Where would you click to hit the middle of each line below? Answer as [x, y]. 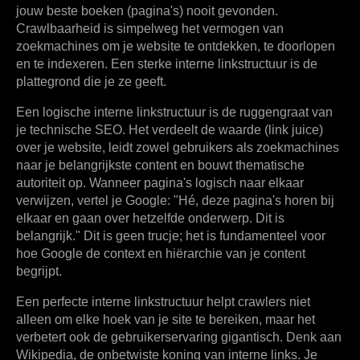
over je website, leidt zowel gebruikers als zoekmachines [178, 148]
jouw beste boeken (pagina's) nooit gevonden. [147, 11]
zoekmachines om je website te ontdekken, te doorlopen [176, 47]
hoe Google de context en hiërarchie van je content [161, 254]
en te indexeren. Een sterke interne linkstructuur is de [167, 64]
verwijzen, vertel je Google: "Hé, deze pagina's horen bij [175, 201]
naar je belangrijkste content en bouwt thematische [160, 166]
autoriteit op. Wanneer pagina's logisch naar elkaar [160, 183]
